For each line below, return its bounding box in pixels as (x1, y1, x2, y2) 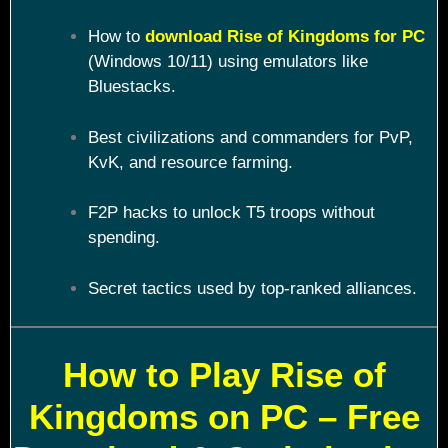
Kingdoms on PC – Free (28, 396, 420, 436)
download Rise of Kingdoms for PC (144, 27, 425, 47)
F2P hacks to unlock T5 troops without (87, 203, 375, 223)
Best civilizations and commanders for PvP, (87, 127, 413, 147)
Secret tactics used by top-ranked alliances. (87, 278, 417, 298)
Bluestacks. (87, 77, 176, 97)
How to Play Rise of (62, 354, 386, 394)
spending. (87, 228, 160, 248)
